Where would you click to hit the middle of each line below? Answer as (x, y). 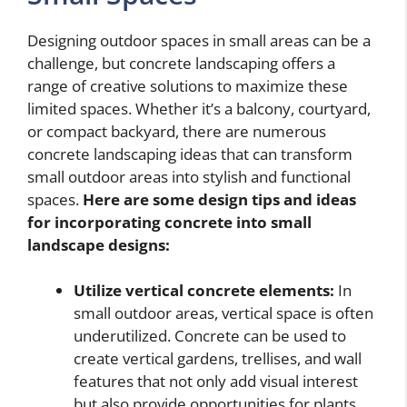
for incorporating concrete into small (169, 222)
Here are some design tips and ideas (219, 199)
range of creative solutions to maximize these (188, 85)
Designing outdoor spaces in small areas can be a (199, 40)
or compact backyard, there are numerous (177, 131)
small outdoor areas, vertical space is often (223, 313)
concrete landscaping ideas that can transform (190, 154)
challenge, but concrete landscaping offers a (181, 63)
